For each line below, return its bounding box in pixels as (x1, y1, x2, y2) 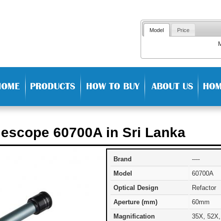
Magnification (113, 213, 155, 220)
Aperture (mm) (113, 198, 157, 206)
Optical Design (113, 184, 158, 191)
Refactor (192, 184, 216, 191)
